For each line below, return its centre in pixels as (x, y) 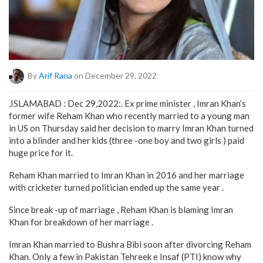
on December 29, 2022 (114, 75)
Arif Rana (55, 75)
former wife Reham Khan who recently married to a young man (129, 115)
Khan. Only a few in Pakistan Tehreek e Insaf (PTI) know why (125, 256)
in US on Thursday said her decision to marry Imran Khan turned (131, 128)
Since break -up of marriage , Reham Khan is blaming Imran (121, 209)
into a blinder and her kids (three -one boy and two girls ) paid (127, 140)
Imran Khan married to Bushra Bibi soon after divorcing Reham (130, 244)
